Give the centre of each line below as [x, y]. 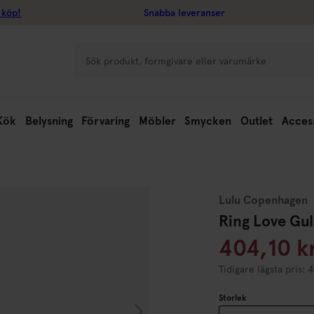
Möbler [157, 121]
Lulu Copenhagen [263, 200]
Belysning [49, 121]
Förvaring [106, 121]
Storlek [232, 298]
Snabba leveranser [185, 13]
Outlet [256, 121]
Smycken [208, 121]
